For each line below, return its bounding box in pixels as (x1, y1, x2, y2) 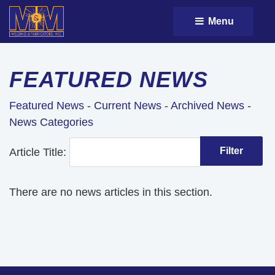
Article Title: (9, 145, 69, 158)
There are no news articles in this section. (9, 186, 212, 198)
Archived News (171, 99, 244, 112)
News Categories (9, 116, 93, 128)
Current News (94, 99, 161, 112)
